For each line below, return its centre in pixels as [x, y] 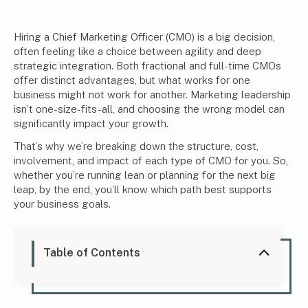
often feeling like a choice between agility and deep [137, 52]
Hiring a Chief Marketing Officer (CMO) [104, 37]
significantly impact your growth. [91, 124]
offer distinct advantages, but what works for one [132, 80]
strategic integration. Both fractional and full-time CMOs [147, 66]
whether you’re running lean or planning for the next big [145, 175]
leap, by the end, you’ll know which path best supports [143, 190]
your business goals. [62, 204]
